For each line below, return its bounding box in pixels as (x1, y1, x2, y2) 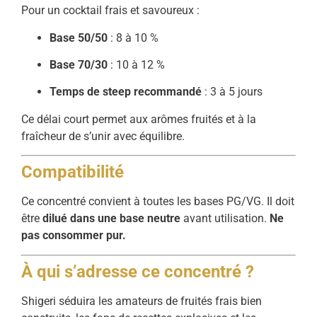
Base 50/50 (50, 30, 108, 45)
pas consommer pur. (21, 229, 126, 243)
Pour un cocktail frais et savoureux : (21, 4, 200, 18)
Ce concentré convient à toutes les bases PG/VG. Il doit (21, 195, 294, 209)
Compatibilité (21, 162, 124, 183)
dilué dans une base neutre (42, 212, 180, 226)
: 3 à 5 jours (202, 85, 263, 99)
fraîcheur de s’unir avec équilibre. (21, 129, 185, 143)
